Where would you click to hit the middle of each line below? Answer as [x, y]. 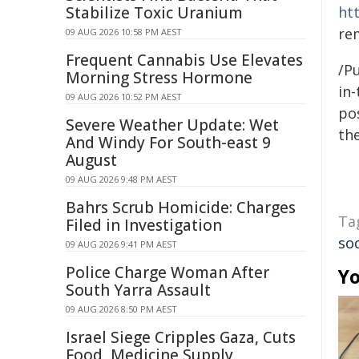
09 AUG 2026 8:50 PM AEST [121, 309]
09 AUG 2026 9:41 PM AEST [121, 244]
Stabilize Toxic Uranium [154, 13]
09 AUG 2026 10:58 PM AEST [124, 32]
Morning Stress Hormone [159, 78]
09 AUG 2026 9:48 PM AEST [121, 179]
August [91, 160]
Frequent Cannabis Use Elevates [184, 60]
